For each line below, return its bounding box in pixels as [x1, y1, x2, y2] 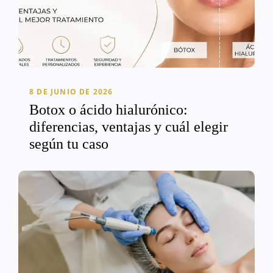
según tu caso [29, 135, 108, 152]
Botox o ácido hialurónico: [29, 101, 188, 118]
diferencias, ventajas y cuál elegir [29, 118, 228, 135]
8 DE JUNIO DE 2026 [29, 86, 113, 97]
